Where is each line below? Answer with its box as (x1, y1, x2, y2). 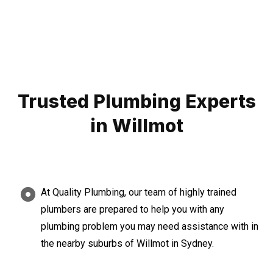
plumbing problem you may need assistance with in (41, 221, 258, 233)
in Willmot (90, 115, 183, 137)
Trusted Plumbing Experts (17, 90, 256, 113)
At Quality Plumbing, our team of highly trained (41, 186, 236, 199)
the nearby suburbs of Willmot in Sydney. (41, 238, 214, 250)
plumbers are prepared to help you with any (41, 204, 224, 216)
